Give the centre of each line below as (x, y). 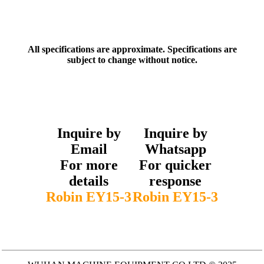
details (89, 181)
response (175, 181)
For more (89, 165)
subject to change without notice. (132, 60)
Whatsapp (175, 149)
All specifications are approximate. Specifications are (132, 49)
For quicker (175, 165)
